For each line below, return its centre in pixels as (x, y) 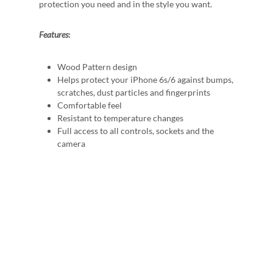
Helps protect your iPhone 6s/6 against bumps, (145, 80)
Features (54, 34)
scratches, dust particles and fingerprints (134, 92)
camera (71, 144)
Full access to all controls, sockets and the (136, 131)
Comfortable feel (90, 105)
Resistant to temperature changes (120, 118)
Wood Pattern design (97, 67)
